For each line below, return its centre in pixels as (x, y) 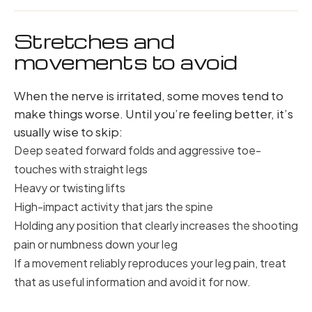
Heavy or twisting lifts (70, 188)
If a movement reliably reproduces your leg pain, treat (150, 263)
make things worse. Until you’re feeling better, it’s (154, 114)
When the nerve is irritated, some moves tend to (149, 95)
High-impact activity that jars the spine (114, 206)
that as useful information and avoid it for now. (132, 282)
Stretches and (94, 41)
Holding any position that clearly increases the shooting (156, 225)
